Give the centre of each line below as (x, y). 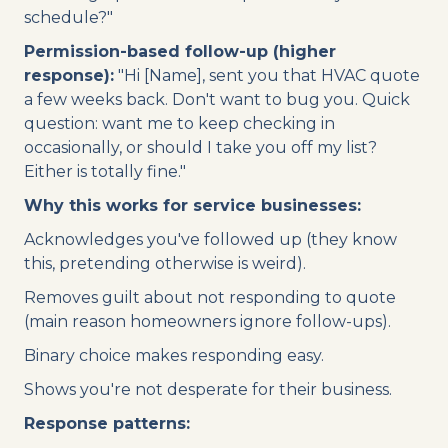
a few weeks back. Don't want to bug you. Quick (217, 99)
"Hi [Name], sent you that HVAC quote (267, 75)
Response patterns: (107, 423)
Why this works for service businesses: (192, 205)
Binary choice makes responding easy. (174, 355)
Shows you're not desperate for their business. (208, 389)
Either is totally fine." (105, 171)
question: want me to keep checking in (179, 123)
